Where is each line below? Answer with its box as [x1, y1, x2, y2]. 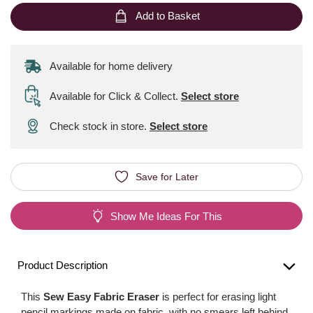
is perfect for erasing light [159, 291, 276, 303]
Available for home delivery [50, 60, 173, 72]
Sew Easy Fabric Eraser [43, 291, 159, 303]
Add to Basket [135, 10, 200, 22]
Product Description [17, 259, 108, 271]
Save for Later [136, 170, 198, 182]
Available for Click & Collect [50, 89, 178, 102]
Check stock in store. [50, 120, 150, 132]
